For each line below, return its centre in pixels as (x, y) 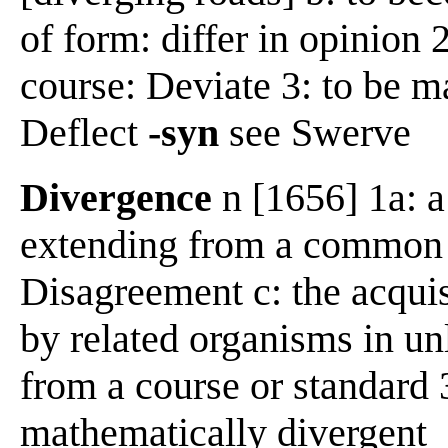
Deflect (84, 132)
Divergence (116, 197)
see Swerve (315, 132)
